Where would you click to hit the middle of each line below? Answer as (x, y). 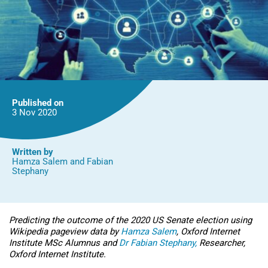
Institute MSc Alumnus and (64, 243)
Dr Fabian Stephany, (158, 243)
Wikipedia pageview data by (65, 231)
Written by (33, 152)
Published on (38, 103)
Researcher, (221, 243)
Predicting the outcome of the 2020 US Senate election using (130, 220)
